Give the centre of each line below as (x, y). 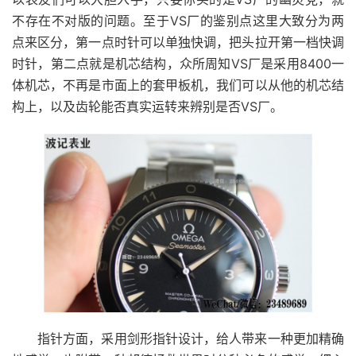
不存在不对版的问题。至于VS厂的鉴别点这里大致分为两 (178, 21)
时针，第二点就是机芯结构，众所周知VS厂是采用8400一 (178, 64)
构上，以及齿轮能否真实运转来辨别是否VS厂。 (147, 107)
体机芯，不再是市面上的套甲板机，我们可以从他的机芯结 (178, 85)
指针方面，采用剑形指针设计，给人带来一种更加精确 (191, 339)
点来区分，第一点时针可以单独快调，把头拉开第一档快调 (178, 43)
